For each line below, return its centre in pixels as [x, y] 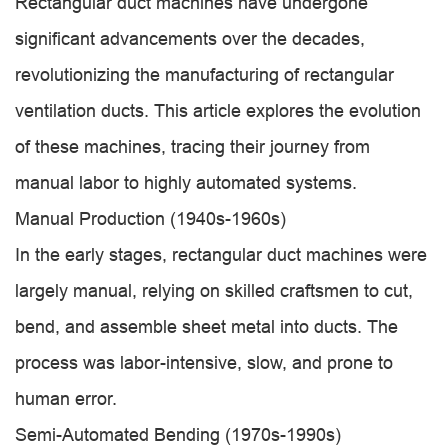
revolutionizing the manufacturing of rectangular [204, 74]
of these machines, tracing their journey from [192, 146]
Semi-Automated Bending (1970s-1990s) [178, 434]
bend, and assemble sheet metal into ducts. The [206, 326]
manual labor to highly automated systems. [186, 182]
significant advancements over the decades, [190, 38]
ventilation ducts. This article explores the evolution [218, 110]
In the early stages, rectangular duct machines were [221, 254]
